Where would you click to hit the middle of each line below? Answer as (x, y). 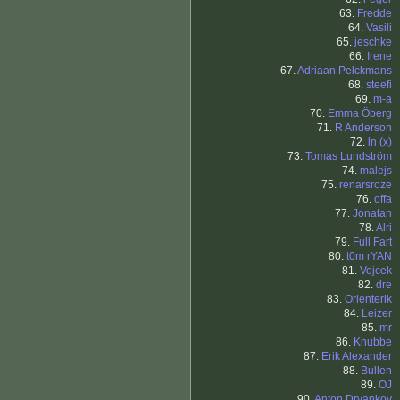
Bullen (376, 371)
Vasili (379, 28)
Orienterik (368, 300)
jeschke (373, 42)
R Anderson (363, 128)
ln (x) (380, 142)
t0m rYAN (369, 257)
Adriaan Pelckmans (345, 71)
